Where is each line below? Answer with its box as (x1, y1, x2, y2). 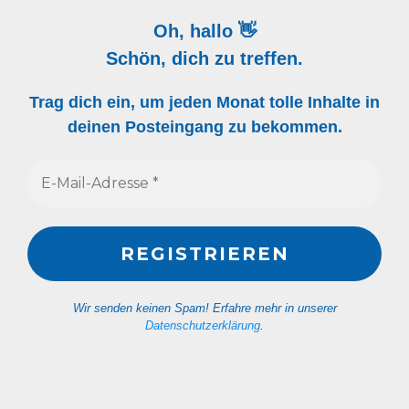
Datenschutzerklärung (145, 319, 260, 333)
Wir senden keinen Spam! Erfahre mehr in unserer (72, 301, 337, 316)
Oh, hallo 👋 (152, 21, 257, 42)
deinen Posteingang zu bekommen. (67, 118, 342, 137)
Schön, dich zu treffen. (106, 48, 303, 69)
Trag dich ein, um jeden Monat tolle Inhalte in (29, 93, 380, 112)
